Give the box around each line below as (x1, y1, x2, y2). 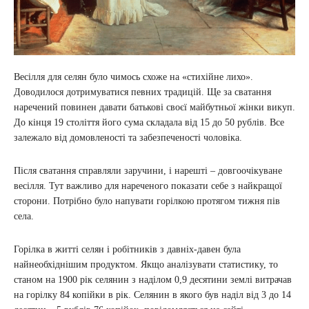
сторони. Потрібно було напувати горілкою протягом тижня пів (14, 195, 280, 206)
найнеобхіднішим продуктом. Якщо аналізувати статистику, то (14, 259, 278, 270)
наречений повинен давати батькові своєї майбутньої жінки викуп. (14, 101, 295, 112)
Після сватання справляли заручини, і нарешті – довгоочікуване (14, 165, 282, 176)
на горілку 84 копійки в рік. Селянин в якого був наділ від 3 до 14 (14, 289, 291, 300)
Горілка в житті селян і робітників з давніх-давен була (14, 243, 241, 255)
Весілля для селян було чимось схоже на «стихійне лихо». (14, 71, 253, 82)
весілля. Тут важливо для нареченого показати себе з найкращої (14, 180, 282, 191)
